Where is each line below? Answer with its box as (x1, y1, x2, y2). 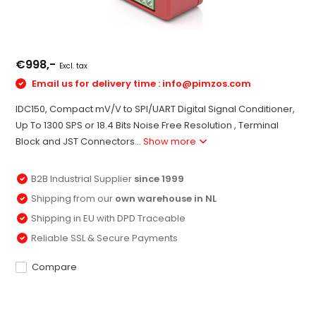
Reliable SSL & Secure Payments (31, 231, 178, 245)
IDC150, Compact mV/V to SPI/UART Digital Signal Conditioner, (16, 102, 296, 116)
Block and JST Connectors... (16, 134, 144, 148)
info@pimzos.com (162, 77, 252, 90)
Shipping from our (31, 191, 116, 205)
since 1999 (134, 171, 185, 186)
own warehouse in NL (115, 191, 217, 205)
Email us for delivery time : (30, 77, 163, 90)
